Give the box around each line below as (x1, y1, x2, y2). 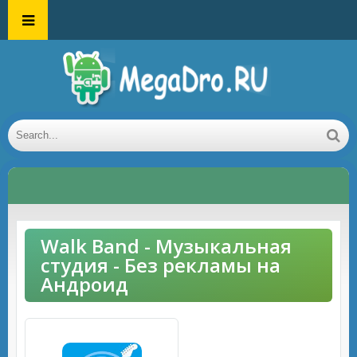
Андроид (41, 271, 128, 297)
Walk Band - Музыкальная (41, 233, 292, 259)
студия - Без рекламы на (41, 252, 280, 278)
